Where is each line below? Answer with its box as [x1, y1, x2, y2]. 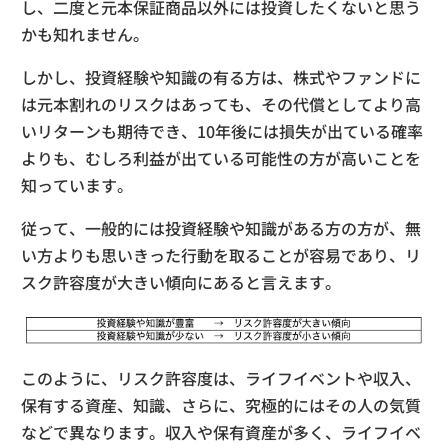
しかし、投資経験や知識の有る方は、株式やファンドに [21, 65, 421, 90]
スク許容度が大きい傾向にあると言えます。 [21, 270, 341, 295]
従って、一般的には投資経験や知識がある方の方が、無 [21, 216, 421, 241]
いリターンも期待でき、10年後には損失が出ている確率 [21, 119, 423, 144]
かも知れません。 [21, 22, 149, 47]
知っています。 [21, 173, 133, 198]
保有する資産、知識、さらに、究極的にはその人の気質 [21, 392, 421, 417]
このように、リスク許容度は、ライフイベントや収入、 [21, 365, 421, 390]
